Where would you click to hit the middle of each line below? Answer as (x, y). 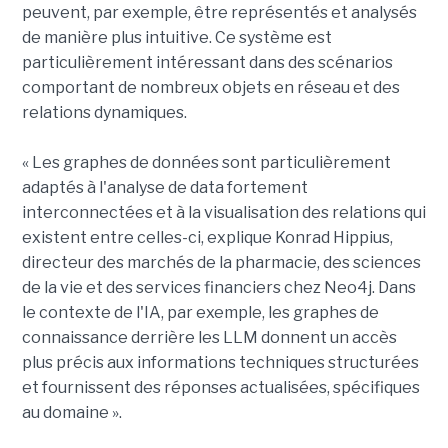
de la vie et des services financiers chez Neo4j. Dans (218, 288)
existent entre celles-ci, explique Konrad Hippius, (207, 238)
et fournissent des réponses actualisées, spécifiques (220, 388)
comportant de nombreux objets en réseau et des (210, 88)
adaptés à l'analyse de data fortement (164, 188)
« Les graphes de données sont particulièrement (206, 163)
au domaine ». (71, 413)
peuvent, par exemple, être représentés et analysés (219, 13)
